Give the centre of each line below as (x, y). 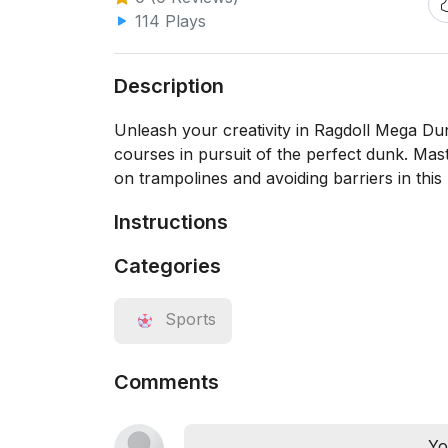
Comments (166, 382)
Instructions (171, 222)
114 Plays (168, 21)
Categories (167, 266)
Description (169, 86)
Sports (190, 319)
